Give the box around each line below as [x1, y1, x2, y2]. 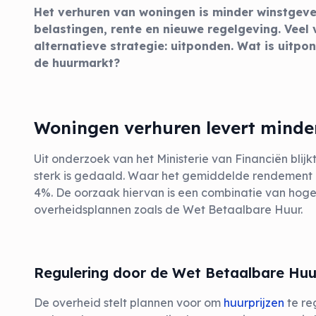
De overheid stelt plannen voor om [34, 296, 224, 310]
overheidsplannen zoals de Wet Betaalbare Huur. [34, 202, 303, 217]
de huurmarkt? [34, 56, 120, 70]
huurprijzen [224, 296, 284, 310]
